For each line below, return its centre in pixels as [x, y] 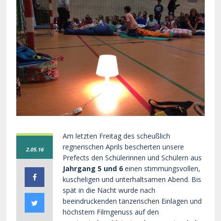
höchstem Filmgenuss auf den [111, 212]
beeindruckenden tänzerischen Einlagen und [132, 201]
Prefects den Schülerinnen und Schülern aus [132, 157]
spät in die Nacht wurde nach [109, 190]
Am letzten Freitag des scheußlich [117, 136]
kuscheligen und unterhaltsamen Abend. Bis [132, 179]
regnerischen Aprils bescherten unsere [124, 147]
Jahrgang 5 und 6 [93, 168]
